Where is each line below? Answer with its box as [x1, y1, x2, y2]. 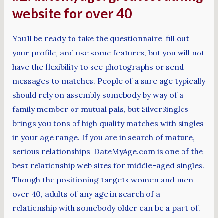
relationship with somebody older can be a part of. [12, 202, 200, 213]
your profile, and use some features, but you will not [12, 47, 205, 57]
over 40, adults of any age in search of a [12, 188, 160, 199]
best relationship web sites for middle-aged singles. [12, 160, 204, 170]
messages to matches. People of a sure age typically [12, 75, 205, 86]
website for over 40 [12, 4, 132, 21]
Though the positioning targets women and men [12, 174, 193, 184]
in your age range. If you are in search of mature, [12, 132, 195, 142]
